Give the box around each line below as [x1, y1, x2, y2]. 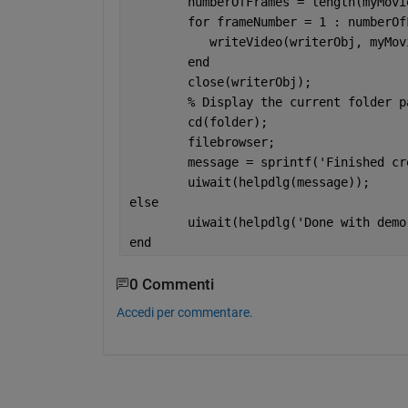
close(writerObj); [187, 74, 311, 89]
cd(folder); [187, 114, 268, 129]
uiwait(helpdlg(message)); [187, 174, 370, 189]
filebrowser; [187, 134, 275, 149]
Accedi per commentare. [116, 304, 253, 320]
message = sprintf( [187, 154, 319, 169]
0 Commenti [128, 275, 214, 293]
